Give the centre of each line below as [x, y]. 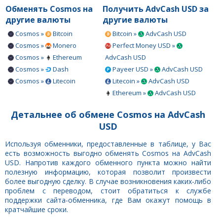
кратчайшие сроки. [37, 209]
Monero [64, 45]
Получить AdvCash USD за [156, 9]
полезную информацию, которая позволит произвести [108, 172]
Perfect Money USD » [144, 45]
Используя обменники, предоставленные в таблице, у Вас [108, 144]
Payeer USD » [133, 69]
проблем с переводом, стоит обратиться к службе [108, 190]
